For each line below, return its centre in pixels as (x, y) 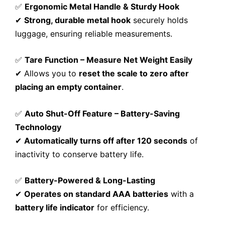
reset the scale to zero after (134, 74)
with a (181, 194)
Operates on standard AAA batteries (96, 194)
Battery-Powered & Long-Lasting (90, 181)
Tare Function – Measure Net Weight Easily (108, 60)
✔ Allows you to (47, 74)
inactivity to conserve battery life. (79, 154)
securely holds (159, 20)
